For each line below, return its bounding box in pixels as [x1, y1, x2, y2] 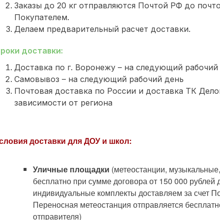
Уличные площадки [33, 164, 111, 175]
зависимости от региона [14, 98, 112, 108]
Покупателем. [14, 12, 69, 22]
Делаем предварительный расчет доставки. [14, 24, 191, 34]
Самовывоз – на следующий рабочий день [14, 74, 184, 84]
